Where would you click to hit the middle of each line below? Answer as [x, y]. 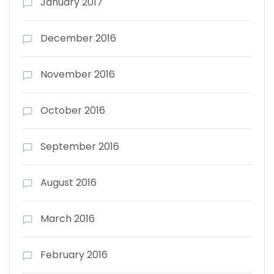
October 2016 [73, 110]
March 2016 [68, 218]
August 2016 [68, 182]
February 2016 [74, 254]
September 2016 [80, 146]
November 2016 [78, 74]
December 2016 [78, 38]
